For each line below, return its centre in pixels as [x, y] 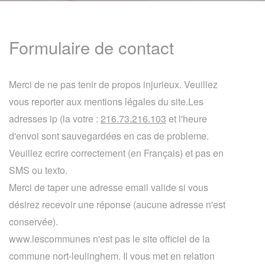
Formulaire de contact [91, 47]
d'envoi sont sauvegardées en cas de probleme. [109, 136]
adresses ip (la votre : [55, 119]
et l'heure [187, 119]
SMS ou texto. [38, 170]
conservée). [33, 222]
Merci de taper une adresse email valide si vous [109, 187]
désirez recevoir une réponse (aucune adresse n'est [117, 204]
